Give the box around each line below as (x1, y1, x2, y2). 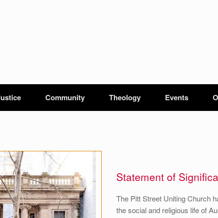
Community (45, 92, 85, 103)
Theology (109, 92, 141, 103)
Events (165, 92, 188, 103)
